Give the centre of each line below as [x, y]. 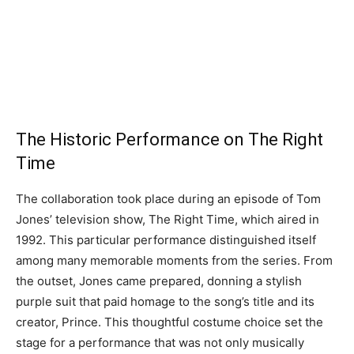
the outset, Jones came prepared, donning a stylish [159, 281]
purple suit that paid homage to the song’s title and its [165, 302]
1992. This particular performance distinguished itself [166, 240]
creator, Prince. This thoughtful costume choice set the [169, 322]
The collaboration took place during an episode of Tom [168, 199]
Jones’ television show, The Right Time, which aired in [168, 220]
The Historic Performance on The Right [169, 140]
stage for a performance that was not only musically [160, 343]
